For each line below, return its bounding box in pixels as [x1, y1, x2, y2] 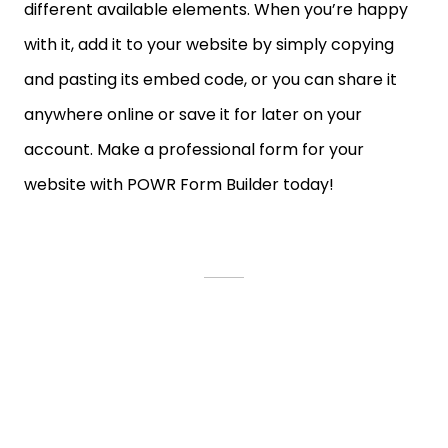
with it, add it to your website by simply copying [24, 33, 394, 56]
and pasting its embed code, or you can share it [24, 68, 397, 91]
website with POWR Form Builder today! [24, 173, 334, 196]
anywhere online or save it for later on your [24, 103, 362, 126]
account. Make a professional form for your [24, 138, 364, 161]
